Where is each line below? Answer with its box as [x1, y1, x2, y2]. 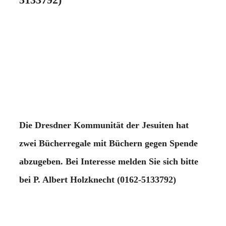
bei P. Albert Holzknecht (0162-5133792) [19, 174, 176, 185]
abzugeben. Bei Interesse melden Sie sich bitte [19, 156, 198, 166]
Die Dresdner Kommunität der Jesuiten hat [19, 120, 189, 130]
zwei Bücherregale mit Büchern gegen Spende [19, 138, 198, 148]
